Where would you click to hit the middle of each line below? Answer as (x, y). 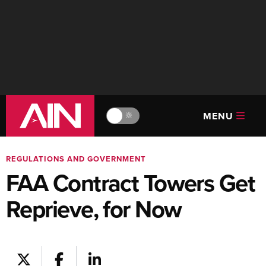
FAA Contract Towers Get (131, 183)
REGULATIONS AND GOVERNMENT (76, 159)
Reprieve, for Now (94, 209)
